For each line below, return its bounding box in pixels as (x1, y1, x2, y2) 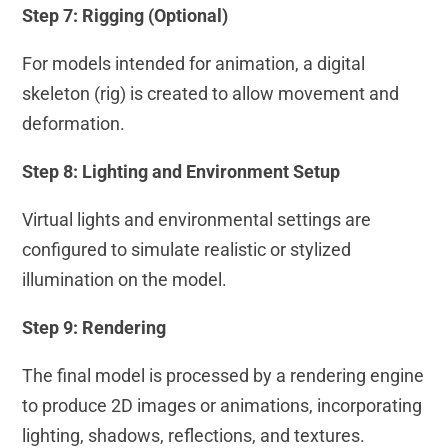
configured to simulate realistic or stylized (22, 239, 352, 261)
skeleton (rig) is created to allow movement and (22, 83, 400, 105)
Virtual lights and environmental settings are (22, 209, 372, 231)
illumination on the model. (22, 269, 228, 291)
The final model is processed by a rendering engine (22, 365, 425, 387)
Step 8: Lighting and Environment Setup (22, 161, 341, 183)
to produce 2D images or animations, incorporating (22, 395, 423, 417)
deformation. (22, 113, 126, 135)
